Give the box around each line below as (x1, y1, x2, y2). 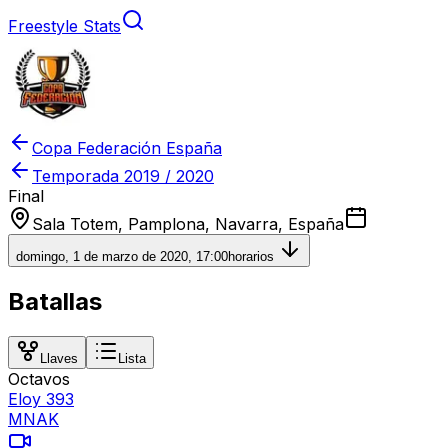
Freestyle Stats (8, 16, 121, 36)
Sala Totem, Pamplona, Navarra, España (32, 214, 344, 234)
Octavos (8, 368, 70, 389)
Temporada (32, 166, 124, 186)
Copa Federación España (32, 138, 222, 158)
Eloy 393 (8, 388, 74, 409)
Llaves (40, 350, 78, 366)
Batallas (8, 286, 102, 316)
